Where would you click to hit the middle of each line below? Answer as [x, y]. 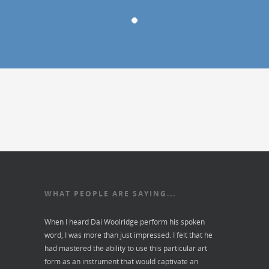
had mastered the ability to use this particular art [126, 248]
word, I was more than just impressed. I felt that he [128, 235]
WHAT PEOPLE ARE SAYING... [110, 193]
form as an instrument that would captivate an [121, 261]
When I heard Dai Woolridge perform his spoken [125, 222]
